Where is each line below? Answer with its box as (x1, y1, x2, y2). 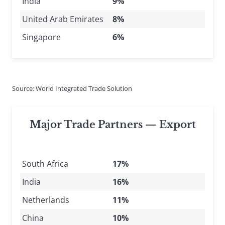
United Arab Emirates (22, 13, 103, 25)
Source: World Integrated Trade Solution (12, 83, 132, 93)
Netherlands (22, 194, 69, 205)
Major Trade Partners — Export (29, 118, 196, 131)
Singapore (22, 31, 61, 43)
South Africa (22, 158, 68, 169)
